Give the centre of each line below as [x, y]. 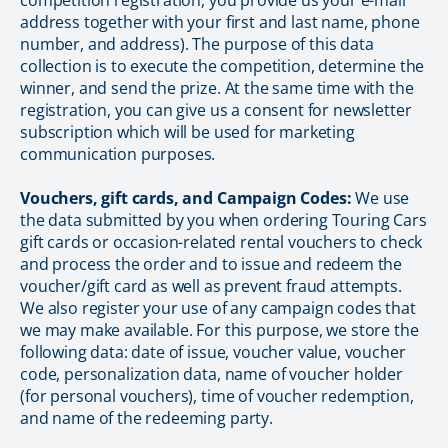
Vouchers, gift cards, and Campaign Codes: [186, 198]
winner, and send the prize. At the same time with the [217, 88]
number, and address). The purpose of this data [197, 44]
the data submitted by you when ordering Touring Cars [223, 220]
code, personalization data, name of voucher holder [211, 374]
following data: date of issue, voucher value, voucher [213, 352]
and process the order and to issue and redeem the [211, 264]
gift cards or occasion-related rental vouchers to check [221, 242]
